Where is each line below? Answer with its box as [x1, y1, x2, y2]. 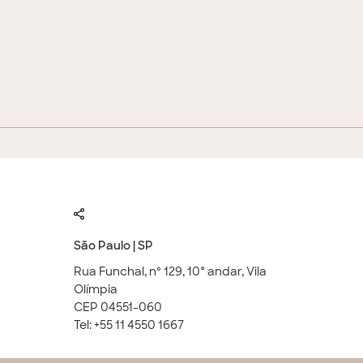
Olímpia [73, 282, 117, 297]
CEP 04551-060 [73, 300, 162, 314]
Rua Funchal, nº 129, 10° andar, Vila [73, 264, 267, 279]
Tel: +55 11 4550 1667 [73, 318, 184, 332]
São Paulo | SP [73, 238, 153, 253]
